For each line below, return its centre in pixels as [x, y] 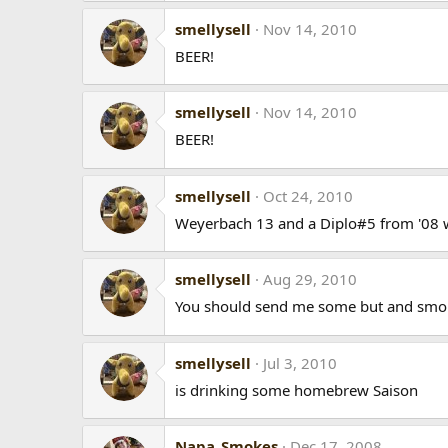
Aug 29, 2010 [310, 279]
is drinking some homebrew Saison [296, 389]
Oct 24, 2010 [308, 195]
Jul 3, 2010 [300, 362]
